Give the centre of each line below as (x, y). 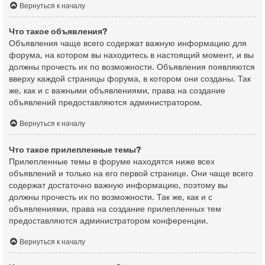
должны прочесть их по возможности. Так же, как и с (111, 197)
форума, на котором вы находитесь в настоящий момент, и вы (131, 56)
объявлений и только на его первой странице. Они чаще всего (131, 173)
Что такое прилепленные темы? (75, 150)
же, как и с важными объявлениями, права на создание (117, 91)
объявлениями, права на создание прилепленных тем (115, 209)
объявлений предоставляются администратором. (106, 103)
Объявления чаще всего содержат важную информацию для (128, 44)
